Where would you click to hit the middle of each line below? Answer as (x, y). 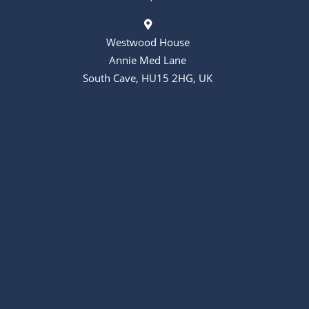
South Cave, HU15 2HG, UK (148, 78)
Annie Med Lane (148, 60)
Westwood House (148, 42)
